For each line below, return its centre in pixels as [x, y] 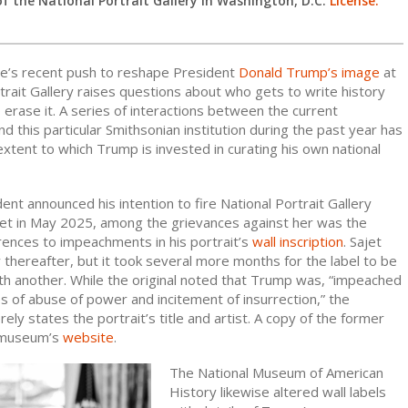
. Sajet [362, 241]
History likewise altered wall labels [277, 391]
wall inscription [298, 241]
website [88, 337]
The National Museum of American [276, 372]
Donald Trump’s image [309, 71]
